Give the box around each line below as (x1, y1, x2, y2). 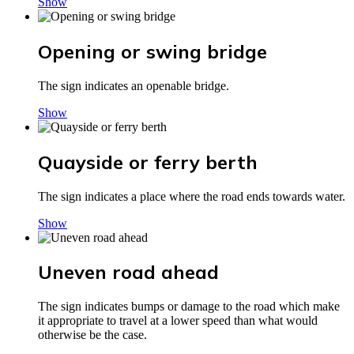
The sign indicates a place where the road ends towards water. (38, 189, 345, 203)
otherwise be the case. (38, 328, 147, 342)
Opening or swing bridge (38, 39, 267, 63)
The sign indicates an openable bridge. (38, 78, 229, 92)
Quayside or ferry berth (38, 149, 258, 174)
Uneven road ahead (38, 260, 219, 284)
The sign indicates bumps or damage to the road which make (38, 299, 340, 314)
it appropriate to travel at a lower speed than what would (38, 314, 318, 328)
